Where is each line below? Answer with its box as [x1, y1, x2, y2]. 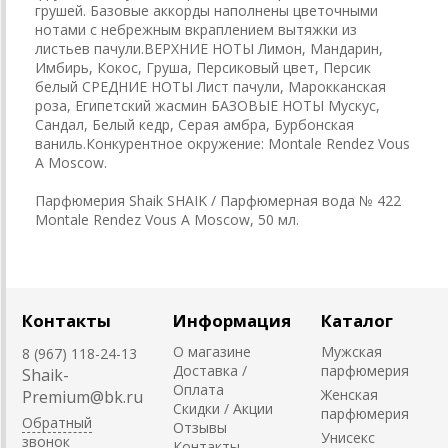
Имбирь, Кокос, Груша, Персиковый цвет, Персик [35, 57, 371, 77]
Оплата [173, 379, 224, 399]
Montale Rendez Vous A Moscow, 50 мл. [35, 209, 299, 229]
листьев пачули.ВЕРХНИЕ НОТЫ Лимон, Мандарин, [35, 38, 383, 58]
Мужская [321, 341, 382, 361]
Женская [321, 384, 378, 404]
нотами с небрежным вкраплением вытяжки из [35, 19, 357, 39]
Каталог [321, 308, 393, 332]
